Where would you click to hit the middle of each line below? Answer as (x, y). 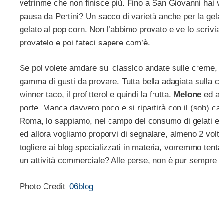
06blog (81, 186)
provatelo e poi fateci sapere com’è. (85, 43)
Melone (187, 95)
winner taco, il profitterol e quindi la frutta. (97, 95)
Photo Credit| (44, 186)
